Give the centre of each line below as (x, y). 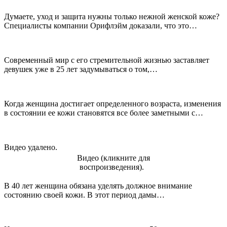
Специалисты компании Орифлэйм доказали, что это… (101, 26)
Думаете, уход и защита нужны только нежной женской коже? (112, 17)
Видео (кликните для (113, 158)
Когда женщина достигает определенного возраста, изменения (112, 104)
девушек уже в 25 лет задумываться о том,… (81, 69)
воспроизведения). (112, 167)
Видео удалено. (31, 147)
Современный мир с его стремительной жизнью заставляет (107, 60)
